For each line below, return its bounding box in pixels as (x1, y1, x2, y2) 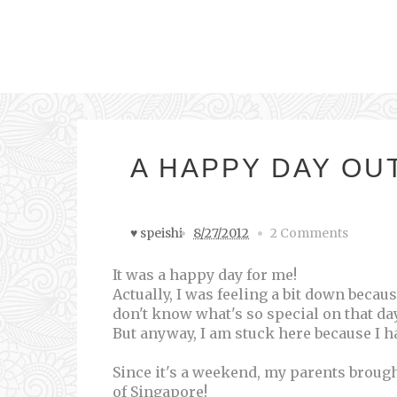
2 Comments (270, 224, 348, 241)
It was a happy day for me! (113, 265, 297, 284)
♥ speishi (130, 224, 183, 241)
